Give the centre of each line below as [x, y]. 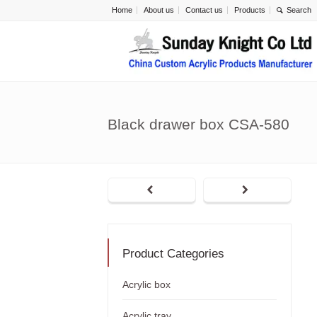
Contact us [204, 10]
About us [159, 10]
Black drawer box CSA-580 [198, 125]
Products [250, 10]
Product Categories [173, 254]
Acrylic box [146, 285]
